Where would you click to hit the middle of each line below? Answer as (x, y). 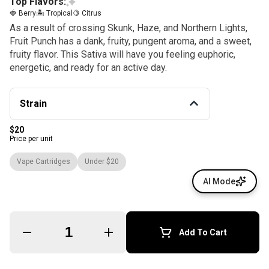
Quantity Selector (80, 228)
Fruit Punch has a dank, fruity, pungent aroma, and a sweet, (131, 41)
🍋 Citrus (87, 13)
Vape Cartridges (44, 162)
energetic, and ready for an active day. (88, 68)
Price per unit (31, 139)
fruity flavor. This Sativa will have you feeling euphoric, (122, 54)
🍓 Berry (23, 13)
